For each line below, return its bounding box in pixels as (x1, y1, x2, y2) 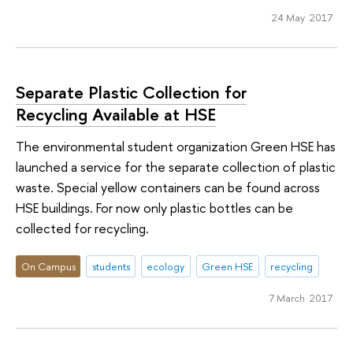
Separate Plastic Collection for (16, 80, 247, 105)
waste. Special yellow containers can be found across (16, 177, 320, 196)
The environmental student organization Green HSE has (16, 136, 336, 155)
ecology (147, 259, 185, 274)
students (91, 259, 130, 274)
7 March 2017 (268, 291, 333, 306)
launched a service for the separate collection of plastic (16, 157, 336, 176)
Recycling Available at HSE (16, 102, 216, 127)
